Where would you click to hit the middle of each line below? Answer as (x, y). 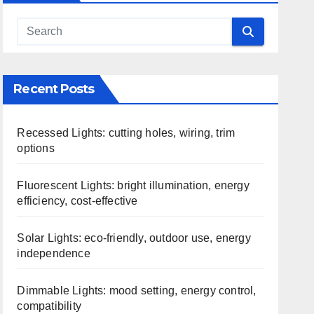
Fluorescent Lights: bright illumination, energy (133, 185)
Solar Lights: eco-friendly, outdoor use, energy (134, 238)
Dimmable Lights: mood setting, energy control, (137, 291)
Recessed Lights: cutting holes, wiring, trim (126, 133)
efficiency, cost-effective (77, 201)
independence (54, 253)
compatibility (49, 306)
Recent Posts (54, 89)
